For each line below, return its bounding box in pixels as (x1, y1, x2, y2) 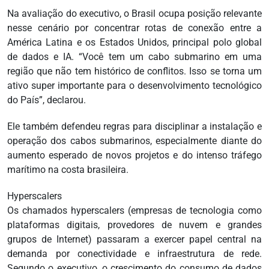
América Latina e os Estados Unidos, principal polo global (7, 37, 262, 49)
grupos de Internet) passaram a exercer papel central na (7, 234, 262, 246)
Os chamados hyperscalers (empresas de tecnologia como (7, 205, 262, 217)
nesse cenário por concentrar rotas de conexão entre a (7, 22, 262, 34)
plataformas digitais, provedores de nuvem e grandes (7, 219, 262, 231)
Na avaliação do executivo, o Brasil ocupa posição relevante (7, 8, 262, 20)
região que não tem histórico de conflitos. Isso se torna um (7, 65, 262, 77)
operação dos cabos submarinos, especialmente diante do (7, 135, 262, 147)
